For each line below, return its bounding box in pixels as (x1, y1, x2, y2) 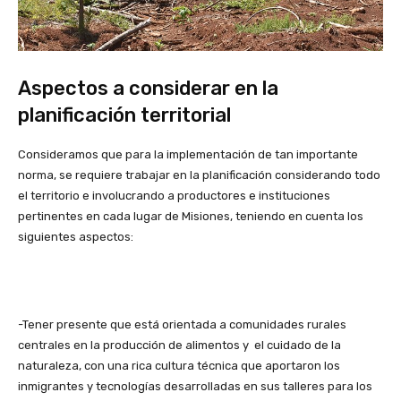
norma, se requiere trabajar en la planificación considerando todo (18, 167, 380, 182)
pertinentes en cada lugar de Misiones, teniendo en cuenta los (18, 209, 363, 223)
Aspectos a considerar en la (18, 75, 278, 100)
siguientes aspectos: (18, 229, 133, 243)
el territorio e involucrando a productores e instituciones (18, 188, 330, 202)
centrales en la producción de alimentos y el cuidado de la (18, 337, 341, 352)
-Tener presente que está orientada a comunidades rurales (18, 317, 346, 331)
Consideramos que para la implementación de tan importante (18, 147, 358, 161)
